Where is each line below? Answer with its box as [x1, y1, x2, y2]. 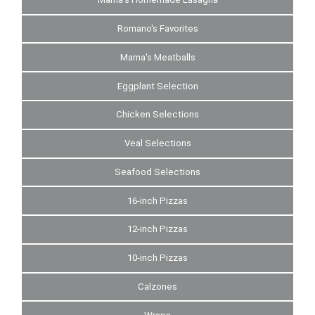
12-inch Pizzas [127, 224, 188, 235]
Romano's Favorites [117, 22, 198, 34]
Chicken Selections [116, 109, 199, 120]
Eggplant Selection [117, 80, 198, 91]
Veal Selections [124, 138, 191, 149]
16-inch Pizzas [127, 195, 188, 206]
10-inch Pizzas [127, 252, 188, 264]
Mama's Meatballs [120, 51, 195, 63]
